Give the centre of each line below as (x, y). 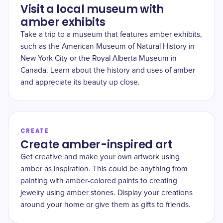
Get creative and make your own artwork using (100, 157)
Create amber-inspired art (96, 145)
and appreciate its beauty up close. (80, 82)
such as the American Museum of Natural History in (108, 47)
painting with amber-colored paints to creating (99, 181)
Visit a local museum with (92, 9)
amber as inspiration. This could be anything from (104, 169)
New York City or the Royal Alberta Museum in (99, 58)
